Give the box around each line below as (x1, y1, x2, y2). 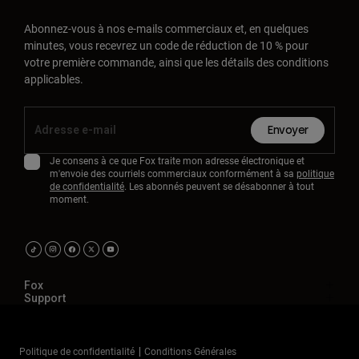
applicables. (24, 71, 83, 87)
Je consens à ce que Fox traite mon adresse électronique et (50, 154, 305, 167)
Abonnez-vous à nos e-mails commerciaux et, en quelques (24, 21, 309, 37)
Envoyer (266, 123, 309, 138)
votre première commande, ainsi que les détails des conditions (24, 54, 329, 71)
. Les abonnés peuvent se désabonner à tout (124, 179, 314, 193)
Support (24, 292, 66, 305)
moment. (50, 192, 89, 206)
